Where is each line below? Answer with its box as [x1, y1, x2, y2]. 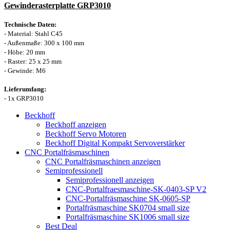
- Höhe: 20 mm [4, 48, 45, 56]
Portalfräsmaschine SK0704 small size [66, 203, 189, 212]
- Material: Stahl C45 [4, 29, 63, 37]
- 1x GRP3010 [4, 94, 44, 102]
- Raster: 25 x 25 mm [4, 57, 62, 65]
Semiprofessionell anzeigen [66, 175, 154, 184]
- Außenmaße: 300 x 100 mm [4, 39, 84, 47]
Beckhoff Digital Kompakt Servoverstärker [45, 138, 185, 147]
